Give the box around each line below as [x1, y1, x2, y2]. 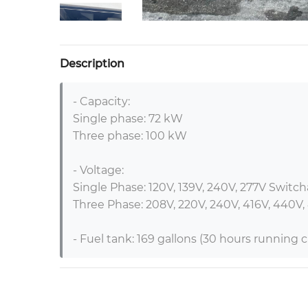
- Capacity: [73, 95, 130, 108]
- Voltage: [73, 164, 124, 177]
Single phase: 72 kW [73, 112, 183, 125]
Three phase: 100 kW [73, 129, 187, 142]
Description [60, 57, 124, 70]
